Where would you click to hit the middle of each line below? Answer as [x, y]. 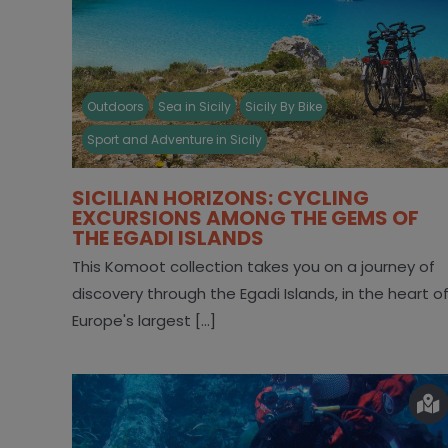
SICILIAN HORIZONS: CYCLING [220, 197]
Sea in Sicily [194, 106]
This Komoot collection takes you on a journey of [253, 266]
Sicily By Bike [283, 106]
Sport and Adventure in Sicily [174, 139]
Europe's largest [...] [143, 320]
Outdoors [115, 106]
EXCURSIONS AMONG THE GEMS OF [245, 217]
